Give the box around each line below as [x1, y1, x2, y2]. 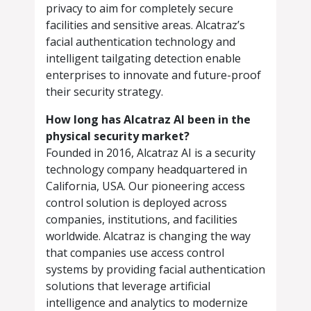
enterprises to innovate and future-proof [46, 67, 261, 83]
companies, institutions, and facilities [46, 212, 237, 228]
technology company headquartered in [46, 162, 247, 178]
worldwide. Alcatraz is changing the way [46, 228, 251, 244]
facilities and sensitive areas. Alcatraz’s [46, 17, 245, 33]
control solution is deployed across [46, 195, 227, 211]
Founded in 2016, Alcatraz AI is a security [46, 145, 255, 161]
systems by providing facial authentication [46, 262, 265, 278]
